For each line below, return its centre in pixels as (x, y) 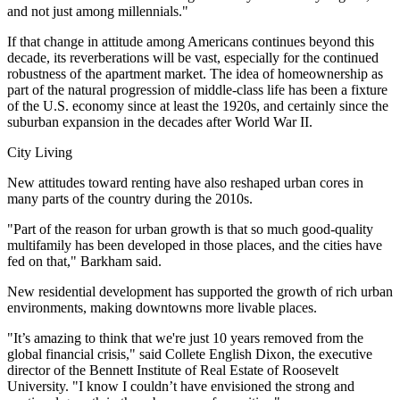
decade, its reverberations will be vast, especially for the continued (193, 58)
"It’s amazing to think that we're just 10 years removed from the (185, 338)
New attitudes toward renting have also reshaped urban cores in (185, 183)
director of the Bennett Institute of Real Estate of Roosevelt (173, 370)
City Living (42, 152)
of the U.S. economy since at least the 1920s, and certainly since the (198, 106)
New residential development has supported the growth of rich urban (200, 292)
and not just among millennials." (98, 11)
